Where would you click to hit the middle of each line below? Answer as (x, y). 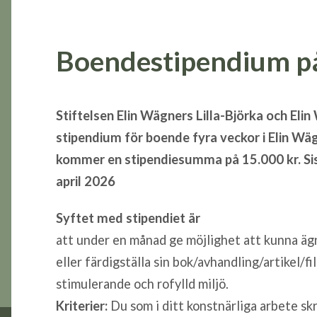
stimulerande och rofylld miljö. (142, 283)
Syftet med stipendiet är (128, 218)
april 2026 (85, 181)
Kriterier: (81, 305)
